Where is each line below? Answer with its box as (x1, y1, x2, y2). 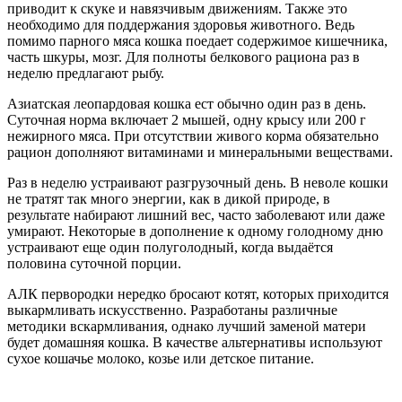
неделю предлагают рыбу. (7, 66, 164, 82)
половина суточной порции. (7, 256, 181, 272)
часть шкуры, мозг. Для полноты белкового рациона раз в (7, 49, 360, 66)
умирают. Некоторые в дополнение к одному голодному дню (7, 223, 383, 240)
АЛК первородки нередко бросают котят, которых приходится (7, 286, 389, 302)
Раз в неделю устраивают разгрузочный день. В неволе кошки (7, 175, 389, 191)
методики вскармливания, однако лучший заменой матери (7, 319, 366, 335)
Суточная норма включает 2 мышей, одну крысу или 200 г (7, 112, 366, 128)
